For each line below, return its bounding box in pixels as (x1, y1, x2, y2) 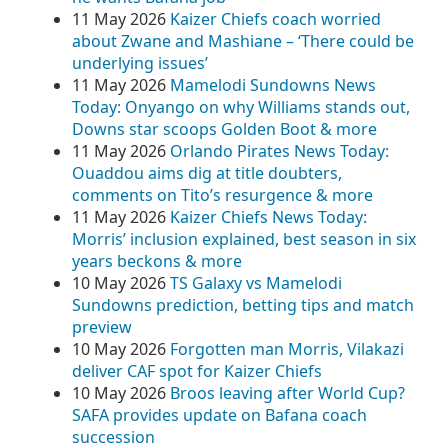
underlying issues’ (72, 52, 208, 74)
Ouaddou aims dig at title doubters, (72, 162, 342, 184)
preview (72, 316, 132, 338)
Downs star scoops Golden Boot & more (72, 118, 377, 140)
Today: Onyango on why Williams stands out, (72, 96, 410, 118)
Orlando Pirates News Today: (170, 140, 389, 162)
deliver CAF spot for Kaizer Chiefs (72, 360, 322, 382)
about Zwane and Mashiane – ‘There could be (72, 30, 414, 52)
